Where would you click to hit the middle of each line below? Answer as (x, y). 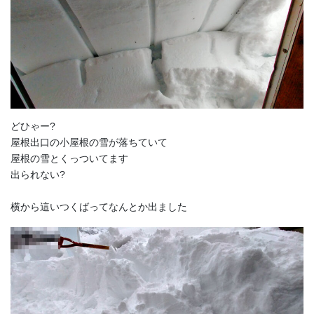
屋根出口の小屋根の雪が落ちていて (89, 143)
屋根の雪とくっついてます (69, 159)
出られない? (38, 175)
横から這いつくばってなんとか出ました (99, 207)
